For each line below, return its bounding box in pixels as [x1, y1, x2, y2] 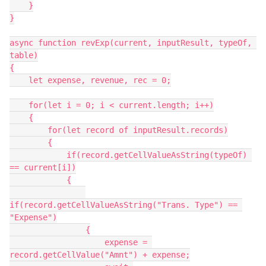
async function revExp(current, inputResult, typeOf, [9, 38, 252, 47]
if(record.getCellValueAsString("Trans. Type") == [9, 200, 237, 210]
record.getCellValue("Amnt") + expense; [9, 250, 190, 259]
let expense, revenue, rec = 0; [9, 75, 28, 85]
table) [9, 50, 38, 60]
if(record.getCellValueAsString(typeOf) [9, 150, 66, 160]
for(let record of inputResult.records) [9, 125, 47, 135]
